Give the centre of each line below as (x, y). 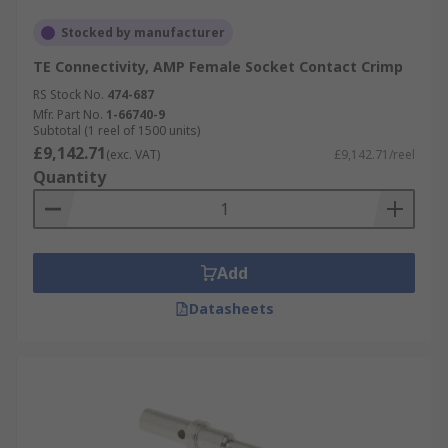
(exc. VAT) (133, 154)
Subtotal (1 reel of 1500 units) (116, 130)
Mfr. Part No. (68, 114)
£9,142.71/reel (374, 154)
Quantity (69, 177)
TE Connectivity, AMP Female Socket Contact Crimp (218, 66)
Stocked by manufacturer (143, 32)
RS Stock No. (68, 94)
